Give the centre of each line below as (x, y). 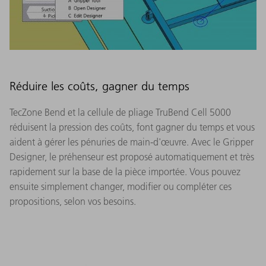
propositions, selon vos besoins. (73, 201)
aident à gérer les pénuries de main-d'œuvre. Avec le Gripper (132, 142)
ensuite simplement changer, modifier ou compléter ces (121, 186)
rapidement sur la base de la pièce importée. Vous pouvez (125, 171)
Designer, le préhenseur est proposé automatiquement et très (132, 156)
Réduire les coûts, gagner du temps (99, 86)
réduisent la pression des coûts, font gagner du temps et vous (132, 127)
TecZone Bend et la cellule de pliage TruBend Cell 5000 (120, 112)
